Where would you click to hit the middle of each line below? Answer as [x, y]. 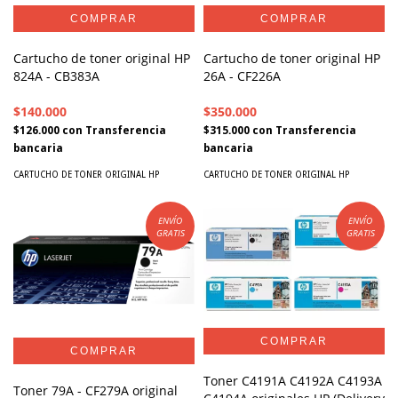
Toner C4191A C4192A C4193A [293, 380]
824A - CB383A [56, 76]
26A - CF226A [242, 76]
